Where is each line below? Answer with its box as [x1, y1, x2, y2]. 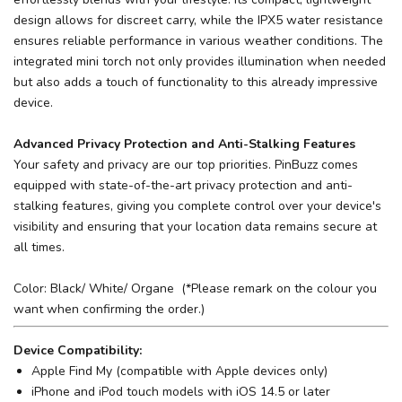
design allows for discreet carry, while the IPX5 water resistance [13, 11, 383, 29]
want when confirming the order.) [13, 300, 205, 318]
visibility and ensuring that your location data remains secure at [13, 217, 377, 235]
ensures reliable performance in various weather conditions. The [13, 31, 383, 49]
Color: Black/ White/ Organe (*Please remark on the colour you [13, 279, 377, 297]
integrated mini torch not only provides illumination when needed [13, 52, 386, 70]
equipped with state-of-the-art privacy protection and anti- [13, 176, 353, 194]
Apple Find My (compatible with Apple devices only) [31, 362, 328, 380]
